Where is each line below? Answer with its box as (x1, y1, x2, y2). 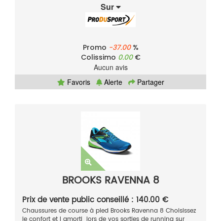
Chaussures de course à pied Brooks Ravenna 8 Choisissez (22, 206, 196, 216)
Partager (135, 76, 164, 87)
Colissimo (80, 52, 118, 62)
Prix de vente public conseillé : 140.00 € (22, 193, 168, 206)
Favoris (65, 76, 90, 87)
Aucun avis (93, 62, 128, 72)
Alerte (102, 76, 122, 87)
